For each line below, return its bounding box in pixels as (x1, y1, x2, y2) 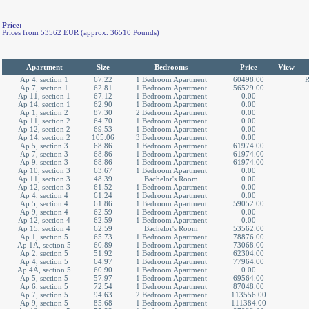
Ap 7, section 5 (20, 290, 68, 299)
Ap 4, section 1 (20, 75, 68, 83)
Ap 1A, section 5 (17, 241, 71, 249)
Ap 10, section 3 (18, 166, 70, 175)
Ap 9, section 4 (20, 208, 68, 216)
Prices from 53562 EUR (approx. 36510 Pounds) (2, 29, 159, 37)
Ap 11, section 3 (18, 175, 70, 183)
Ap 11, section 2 (18, 117, 70, 125)
